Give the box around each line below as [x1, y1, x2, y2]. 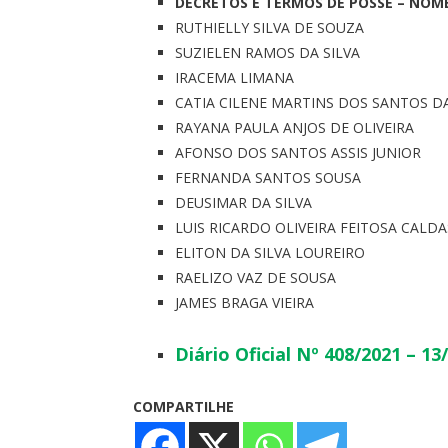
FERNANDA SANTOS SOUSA [175, 168, 361, 187]
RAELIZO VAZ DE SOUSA [175, 268, 336, 287]
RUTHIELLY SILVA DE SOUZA [175, 18, 364, 37]
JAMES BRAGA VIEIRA [175, 293, 314, 312]
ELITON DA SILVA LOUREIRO [175, 243, 365, 262]
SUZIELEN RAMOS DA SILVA [175, 43, 360, 62]
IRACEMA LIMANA [175, 68, 294, 87]
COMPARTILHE [133, 396, 234, 416]
